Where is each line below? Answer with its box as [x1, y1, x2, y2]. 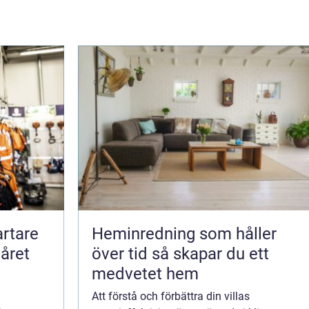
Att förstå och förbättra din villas [92, 289, 250, 303]
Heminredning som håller [92, 223, 277, 243]
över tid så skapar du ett [92, 243, 152, 263]
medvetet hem [92, 263, 199, 283]
